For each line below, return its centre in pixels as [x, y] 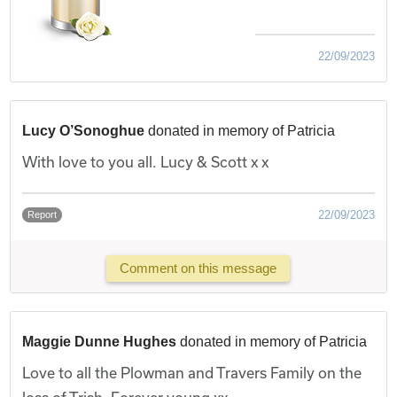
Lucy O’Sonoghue [84, 130]
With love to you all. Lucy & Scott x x [146, 161]
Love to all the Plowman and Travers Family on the [192, 372]
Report [43, 214]
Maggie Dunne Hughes [101, 341]
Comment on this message [198, 269]
